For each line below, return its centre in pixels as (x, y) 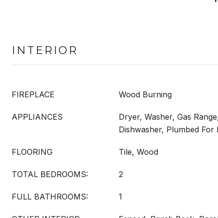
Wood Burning (145, 94)
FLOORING (32, 152)
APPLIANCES (37, 117)
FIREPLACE (33, 94)
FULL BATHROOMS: (50, 197)
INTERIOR (45, 50)
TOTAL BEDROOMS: (50, 174)
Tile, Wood (138, 152)
